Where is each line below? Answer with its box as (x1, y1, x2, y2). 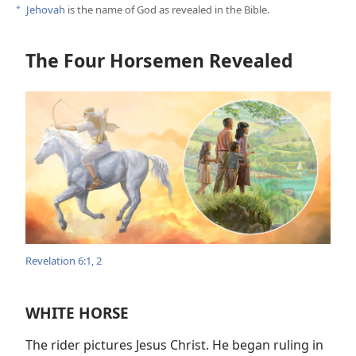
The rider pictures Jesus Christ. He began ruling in (25, 335, 323, 354)
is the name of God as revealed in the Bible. (65, 2, 269, 17)
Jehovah (26, 2, 65, 17)
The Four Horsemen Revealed (25, 47, 293, 73)
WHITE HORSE (25, 301, 129, 323)
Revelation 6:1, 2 (25, 253, 102, 268)
